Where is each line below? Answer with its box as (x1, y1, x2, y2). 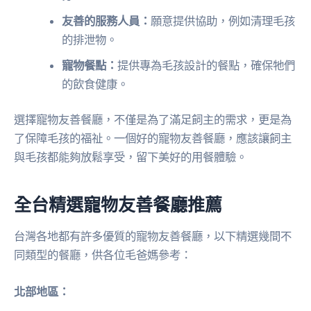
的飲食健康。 (62, 76, 129, 91)
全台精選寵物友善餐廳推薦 (14, 192, 222, 215)
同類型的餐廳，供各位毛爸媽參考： (14, 248, 192, 262)
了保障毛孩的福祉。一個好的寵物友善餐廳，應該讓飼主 (14, 131, 292, 146)
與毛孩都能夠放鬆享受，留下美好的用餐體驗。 (14, 150, 247, 165)
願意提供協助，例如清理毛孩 (151, 13, 296, 28)
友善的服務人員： (62, 13, 151, 28)
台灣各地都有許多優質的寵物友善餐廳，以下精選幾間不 (14, 229, 292, 244)
